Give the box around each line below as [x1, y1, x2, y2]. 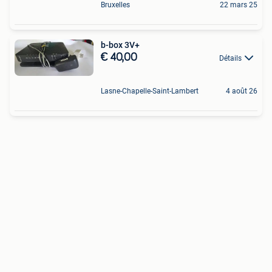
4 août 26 [226, 87, 257, 95]
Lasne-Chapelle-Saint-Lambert [101, 87, 199, 95]
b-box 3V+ [101, 39, 140, 50]
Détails [219, 53, 242, 63]
